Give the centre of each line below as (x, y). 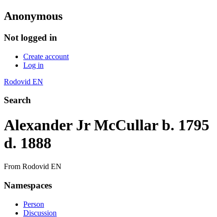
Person (34, 204)
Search (17, 100)
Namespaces (28, 185)
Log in (33, 65)
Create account (46, 56)
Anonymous (33, 16)
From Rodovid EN (33, 167)
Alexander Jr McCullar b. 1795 (107, 125)
